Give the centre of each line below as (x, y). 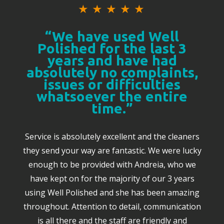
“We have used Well (112, 36)
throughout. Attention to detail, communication (112, 207)
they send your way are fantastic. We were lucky (112, 151)
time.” (112, 108)
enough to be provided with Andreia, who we (112, 165)
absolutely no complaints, (112, 72)
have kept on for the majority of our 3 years (112, 179)
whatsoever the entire (112, 96)
